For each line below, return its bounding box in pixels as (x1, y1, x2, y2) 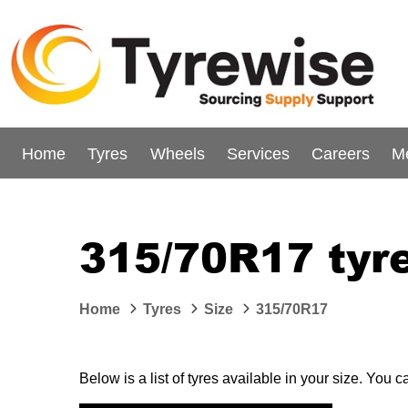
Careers (311, 144, 370, 163)
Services (226, 144, 290, 163)
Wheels (149, 144, 205, 163)
